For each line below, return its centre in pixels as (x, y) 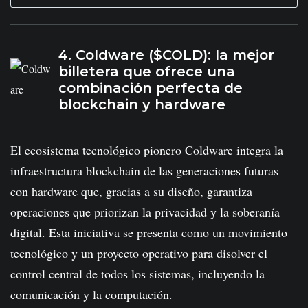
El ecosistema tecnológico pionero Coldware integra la (147, 150)
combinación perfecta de (151, 88)
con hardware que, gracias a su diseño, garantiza (131, 191)
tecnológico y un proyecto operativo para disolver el (139, 253)
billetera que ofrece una (147, 71)
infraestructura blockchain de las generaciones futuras (144, 170)
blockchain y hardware (142, 104)
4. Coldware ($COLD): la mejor (166, 55)
